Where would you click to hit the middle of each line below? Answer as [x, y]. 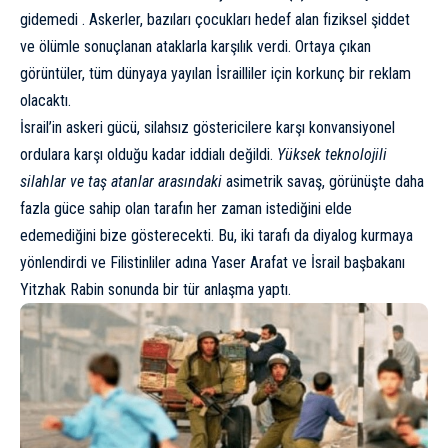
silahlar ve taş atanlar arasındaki [121, 181]
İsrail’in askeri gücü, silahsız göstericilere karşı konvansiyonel [207, 127]
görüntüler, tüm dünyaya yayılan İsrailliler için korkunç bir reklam [215, 73]
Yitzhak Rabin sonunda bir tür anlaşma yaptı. [155, 289]
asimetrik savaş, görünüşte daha [323, 181]
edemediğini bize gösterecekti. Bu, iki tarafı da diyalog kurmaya [216, 235]
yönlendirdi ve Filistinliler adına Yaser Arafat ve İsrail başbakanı [212, 262]
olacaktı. [45, 100]
